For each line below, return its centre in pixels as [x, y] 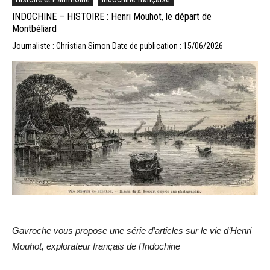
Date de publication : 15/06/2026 [168, 46]
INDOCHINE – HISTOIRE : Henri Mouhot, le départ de [112, 16]
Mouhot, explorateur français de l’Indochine [96, 246]
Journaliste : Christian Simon [62, 46]
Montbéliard [34, 28]
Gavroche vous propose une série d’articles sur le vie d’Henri [132, 231]
